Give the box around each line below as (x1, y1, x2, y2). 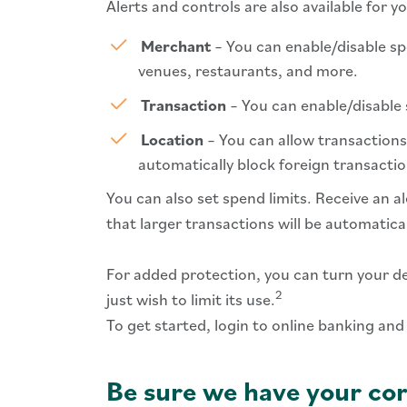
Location (141, 129, 203, 150)
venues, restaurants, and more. (138, 60, 358, 81)
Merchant (141, 35, 211, 56)
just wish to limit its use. (106, 289, 275, 310)
